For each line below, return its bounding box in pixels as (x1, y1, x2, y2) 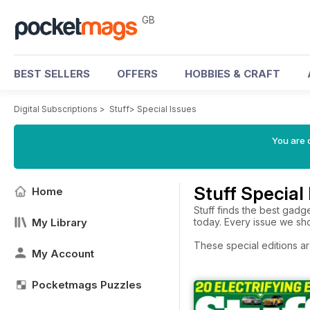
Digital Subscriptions (14, 104, 98, 114)
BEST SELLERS (14, 67, 90, 80)
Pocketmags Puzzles (32, 278, 142, 291)
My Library (32, 216, 87, 229)
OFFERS (117, 67, 158, 80)
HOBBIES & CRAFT (185, 67, 280, 80)
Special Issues (137, 104, 197, 114)
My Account (32, 247, 94, 260)
